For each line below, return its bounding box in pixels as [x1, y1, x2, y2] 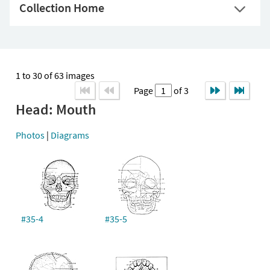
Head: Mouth [16, 100, 96, 119]
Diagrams [51, 129, 89, 141]
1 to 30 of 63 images [16, 69, 95, 81]
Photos [16, 129, 45, 141]
